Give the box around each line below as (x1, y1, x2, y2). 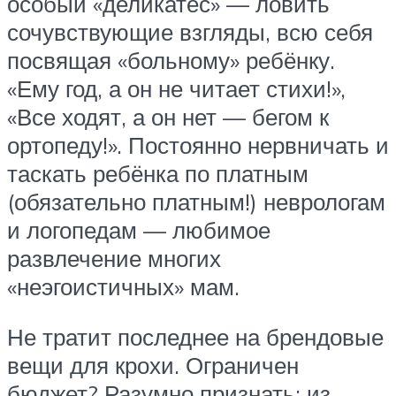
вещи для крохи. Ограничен (7, 351, 299, 380)
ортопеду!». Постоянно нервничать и (7, 130, 389, 159)
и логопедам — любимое (7, 215, 270, 244)
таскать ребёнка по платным (7, 158, 308, 187)
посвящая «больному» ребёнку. (7, 45, 335, 74)
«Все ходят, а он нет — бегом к (7, 102, 329, 131)
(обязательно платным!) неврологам (7, 187, 385, 216)
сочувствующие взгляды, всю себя (7, 17, 373, 46)
